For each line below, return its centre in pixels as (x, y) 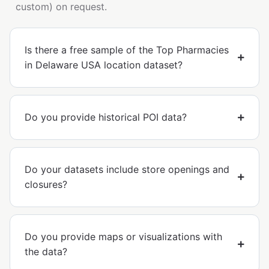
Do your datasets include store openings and (127, 170)
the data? (46, 252)
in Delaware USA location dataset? (104, 65)
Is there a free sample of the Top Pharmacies (127, 50)
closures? (46, 185)
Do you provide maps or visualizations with (123, 237)
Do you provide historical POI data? (106, 117)
